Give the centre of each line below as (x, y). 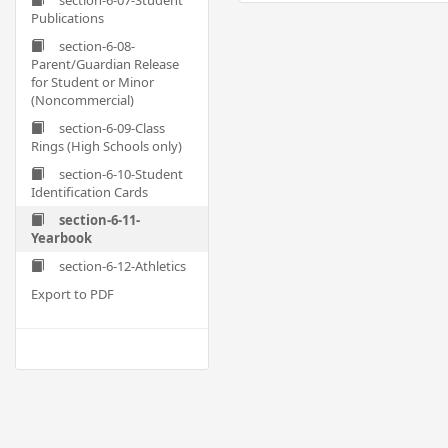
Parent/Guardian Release (105, 64)
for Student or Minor (92, 82)
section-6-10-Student (121, 174)
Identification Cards (89, 192)
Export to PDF (72, 294)
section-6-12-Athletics (122, 266)
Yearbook (61, 238)
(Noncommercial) (82, 100)
